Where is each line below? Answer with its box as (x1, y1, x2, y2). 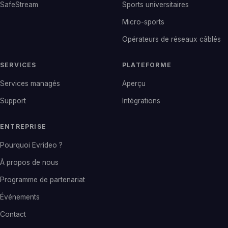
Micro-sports (122, 17, 164, 26)
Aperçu (122, 79, 146, 88)
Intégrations (122, 96, 160, 105)
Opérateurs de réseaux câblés (122, 35, 221, 43)
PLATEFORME (122, 61, 172, 69)
